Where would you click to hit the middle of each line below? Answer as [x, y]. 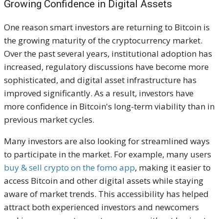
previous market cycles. [49, 119]
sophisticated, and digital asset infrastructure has [100, 80]
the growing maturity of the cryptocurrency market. [103, 40]
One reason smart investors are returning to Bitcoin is [107, 27]
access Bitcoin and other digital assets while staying [104, 180]
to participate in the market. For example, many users [108, 154]
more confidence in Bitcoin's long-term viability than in [109, 106]
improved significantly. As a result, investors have [99, 93]
